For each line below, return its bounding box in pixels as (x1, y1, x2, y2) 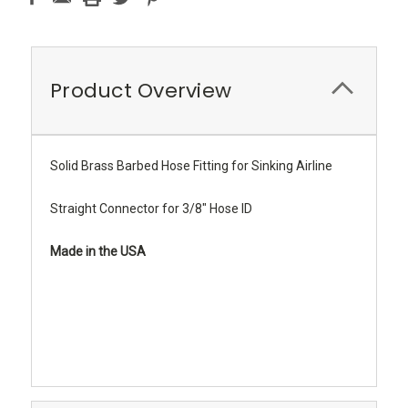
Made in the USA (50, 243, 146, 259)
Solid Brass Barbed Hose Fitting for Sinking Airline (50, 158, 332, 173)
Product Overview (50, 76, 231, 105)
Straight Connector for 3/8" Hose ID (50, 200, 252, 216)
